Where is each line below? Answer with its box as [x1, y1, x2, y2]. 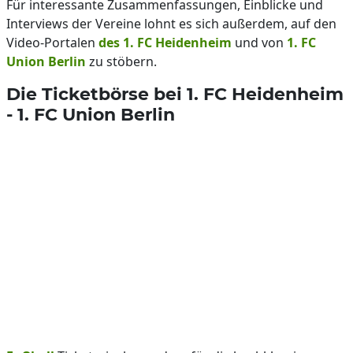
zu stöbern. [86, 53, 157, 70]
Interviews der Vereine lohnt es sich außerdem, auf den [6, 15, 336, 32]
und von [232, 34, 287, 51]
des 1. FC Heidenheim [98, 34, 232, 51]
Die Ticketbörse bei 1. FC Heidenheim [6, 84, 344, 104]
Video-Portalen [6, 34, 98, 51]
